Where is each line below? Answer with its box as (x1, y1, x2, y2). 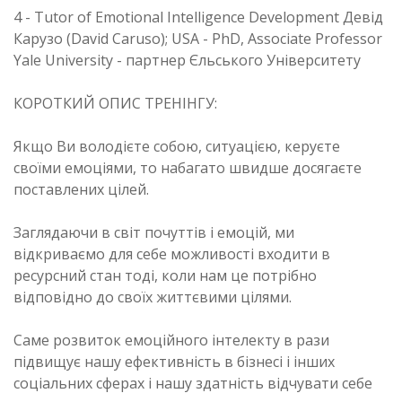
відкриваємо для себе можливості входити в (13, 243, 330, 264)
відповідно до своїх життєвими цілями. (13, 286, 292, 307)
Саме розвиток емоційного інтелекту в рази (13, 329, 329, 350)
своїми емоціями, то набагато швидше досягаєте (13, 157, 362, 178)
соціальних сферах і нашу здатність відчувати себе (13, 372, 372, 393)
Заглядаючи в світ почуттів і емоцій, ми (13, 222, 294, 242)
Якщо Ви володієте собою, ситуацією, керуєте (13, 135, 340, 156)
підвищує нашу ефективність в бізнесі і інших (13, 351, 335, 371)
